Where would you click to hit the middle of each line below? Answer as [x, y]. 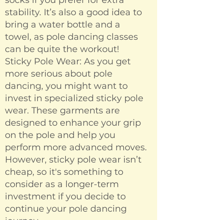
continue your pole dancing [66, 209]
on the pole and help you [60, 135]
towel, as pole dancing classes [71, 37]
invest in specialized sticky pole [74, 98]
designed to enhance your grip [73, 123]
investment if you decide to [65, 197]
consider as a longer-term [62, 184]
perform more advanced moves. [76, 148]
